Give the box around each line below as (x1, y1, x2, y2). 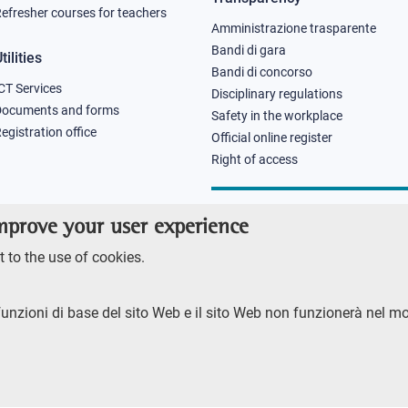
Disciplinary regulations (211, 86, 342, 101)
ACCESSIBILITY (45, 351, 123, 364)
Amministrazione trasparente (211, 20, 376, 36)
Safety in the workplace (211, 107, 342, 123)
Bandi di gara (211, 42, 286, 57)
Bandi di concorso (211, 64, 312, 79)
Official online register (211, 129, 332, 145)
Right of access (211, 151, 298, 167)
